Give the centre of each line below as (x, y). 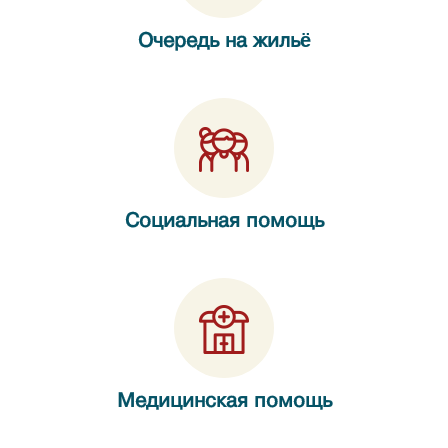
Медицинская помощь (224, 400)
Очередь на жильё (224, 40)
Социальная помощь (224, 220)
